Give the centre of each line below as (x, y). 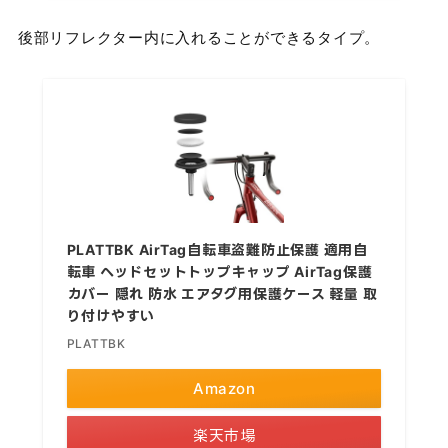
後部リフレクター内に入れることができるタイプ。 (199, 36)
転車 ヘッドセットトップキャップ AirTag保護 (219, 271)
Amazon (224, 388)
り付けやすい (111, 315)
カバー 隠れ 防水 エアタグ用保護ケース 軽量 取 (222, 293)
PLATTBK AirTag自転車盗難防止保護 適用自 (217, 249)
